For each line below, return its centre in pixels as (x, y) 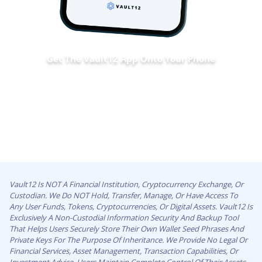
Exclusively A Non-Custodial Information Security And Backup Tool (124, 218)
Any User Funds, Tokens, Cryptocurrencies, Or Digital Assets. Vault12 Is (131, 207)
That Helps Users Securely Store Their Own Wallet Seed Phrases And (127, 229)
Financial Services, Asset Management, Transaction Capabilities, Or (124, 251)
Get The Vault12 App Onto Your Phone (131, 59)
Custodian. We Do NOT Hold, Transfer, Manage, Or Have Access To (124, 196)
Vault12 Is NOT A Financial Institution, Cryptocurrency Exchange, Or (126, 185)
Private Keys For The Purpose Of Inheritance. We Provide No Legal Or (128, 240)
